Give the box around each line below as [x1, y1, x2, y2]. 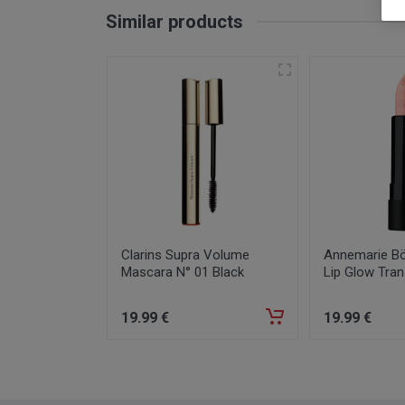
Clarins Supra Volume [121, 247, 250, 263]
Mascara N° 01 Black [121, 264, 244, 280]
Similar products [106, 10, 243, 33]
